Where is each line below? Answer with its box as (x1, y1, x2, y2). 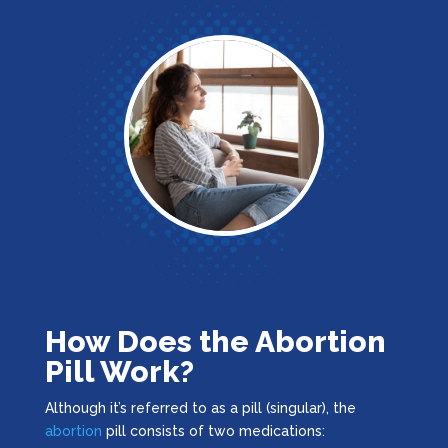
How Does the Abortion (44, 323, 386, 359)
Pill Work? (44, 353, 194, 389)
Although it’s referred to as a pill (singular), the (44, 399, 356, 416)
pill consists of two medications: (101, 422, 325, 439)
